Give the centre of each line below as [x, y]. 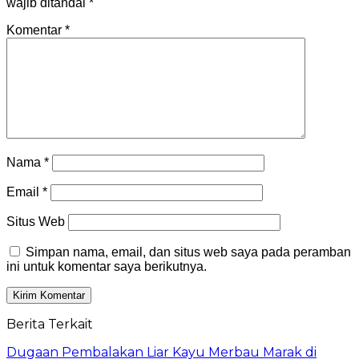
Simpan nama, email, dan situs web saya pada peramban [188, 252]
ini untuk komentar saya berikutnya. [107, 267]
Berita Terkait [50, 325]
